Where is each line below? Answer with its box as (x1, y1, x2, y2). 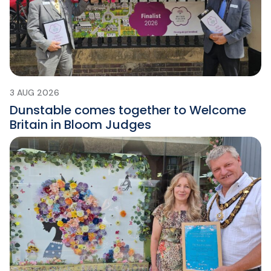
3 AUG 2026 (10, 87, 59, 98)
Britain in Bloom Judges (10, 116, 151, 133)
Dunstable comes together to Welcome (10, 101, 246, 119)
